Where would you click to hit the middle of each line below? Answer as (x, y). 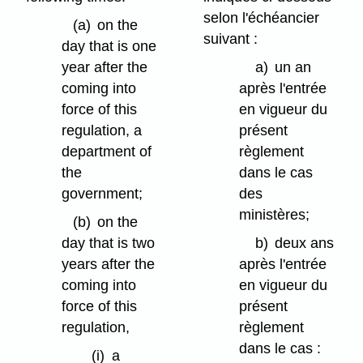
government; (102, 194)
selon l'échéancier (262, 18)
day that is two (109, 243)
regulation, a (102, 131)
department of (107, 152)
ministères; (275, 215)
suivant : (231, 39)
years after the (109, 264)
